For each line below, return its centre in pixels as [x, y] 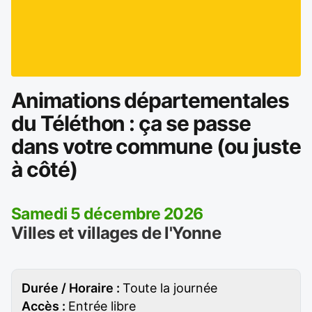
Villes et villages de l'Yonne [116, 233]
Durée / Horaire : [72, 288]
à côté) [44, 169]
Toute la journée [170, 288]
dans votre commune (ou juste [156, 146]
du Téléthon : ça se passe [131, 123]
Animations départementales [150, 100]
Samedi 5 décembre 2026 [107, 214]
